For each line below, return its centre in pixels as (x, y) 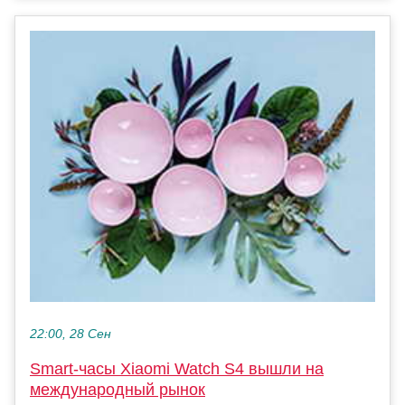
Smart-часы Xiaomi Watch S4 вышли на (177, 368)
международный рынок (118, 389)
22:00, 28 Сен (71, 334)
